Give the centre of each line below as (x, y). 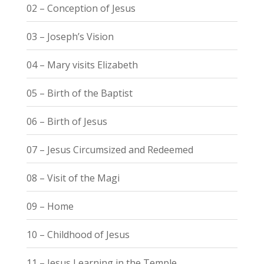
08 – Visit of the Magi (73, 178)
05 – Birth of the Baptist (79, 93)
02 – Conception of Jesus (81, 8)
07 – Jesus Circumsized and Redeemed (110, 149)
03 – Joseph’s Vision (70, 36)
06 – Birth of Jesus (67, 121)
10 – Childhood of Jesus (78, 234)
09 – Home (50, 206)
